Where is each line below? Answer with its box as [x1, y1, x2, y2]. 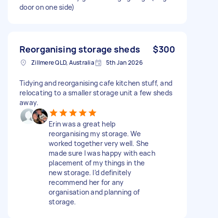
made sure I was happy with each [49, 148, 155, 158]
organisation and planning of [49, 187, 140, 197]
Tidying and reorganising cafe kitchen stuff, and [19, 78, 172, 88]
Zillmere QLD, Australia [31, 58, 94, 67]
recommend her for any [49, 177, 124, 187]
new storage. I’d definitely [49, 167, 131, 177]
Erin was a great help [49, 119, 116, 128]
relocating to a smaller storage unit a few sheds [19, 88, 172, 97]
